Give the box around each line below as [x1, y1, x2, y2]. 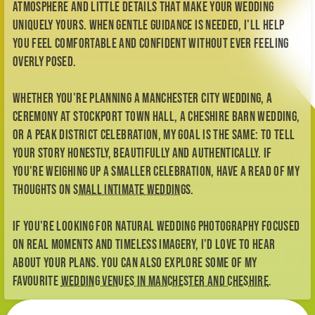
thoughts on [12, 182, 74, 199]
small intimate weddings [73, 182, 191, 199]
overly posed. [12, 54, 77, 71]
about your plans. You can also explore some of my [12, 255, 257, 272]
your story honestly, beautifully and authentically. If [12, 146, 272, 162]
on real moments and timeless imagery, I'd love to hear [12, 237, 276, 254]
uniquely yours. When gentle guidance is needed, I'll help [12, 18, 285, 34]
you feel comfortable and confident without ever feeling [12, 36, 289, 53]
